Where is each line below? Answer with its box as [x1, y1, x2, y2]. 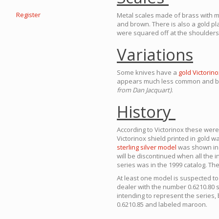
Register [16, 10, 41, 19]
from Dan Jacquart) [117, 86, 172, 95]
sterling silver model [117, 143, 176, 152]
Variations [117, 44, 193, 66]
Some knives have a [117, 68, 178, 77]
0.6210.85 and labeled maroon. [117, 200, 207, 209]
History [117, 101, 175, 123]
